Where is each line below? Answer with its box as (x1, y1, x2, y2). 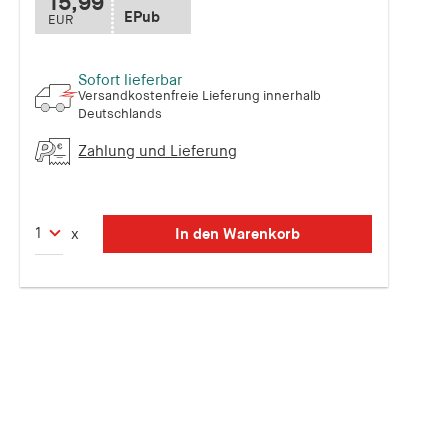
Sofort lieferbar (78, 72, 183, 88)
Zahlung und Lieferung (78, 143, 238, 159)
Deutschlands (78, 107, 163, 121)
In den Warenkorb (175, 226, 301, 242)
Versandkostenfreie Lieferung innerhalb (78, 89, 322, 103)
